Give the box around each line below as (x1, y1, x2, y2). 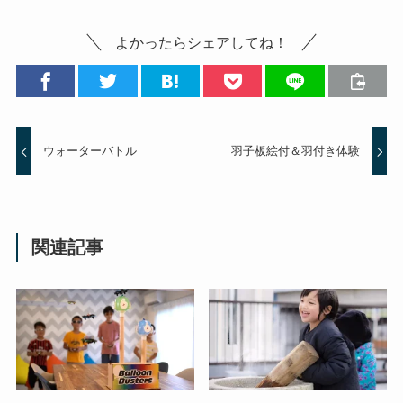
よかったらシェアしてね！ (115, 34, 288, 51)
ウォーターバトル (43, 144, 138, 158)
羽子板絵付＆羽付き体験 (230, 144, 360, 158)
